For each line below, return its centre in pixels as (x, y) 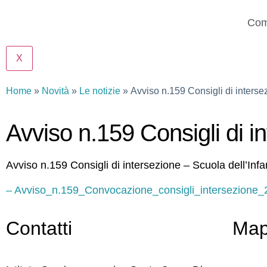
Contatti (39, 229)
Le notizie (100, 91)
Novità (55, 91)
